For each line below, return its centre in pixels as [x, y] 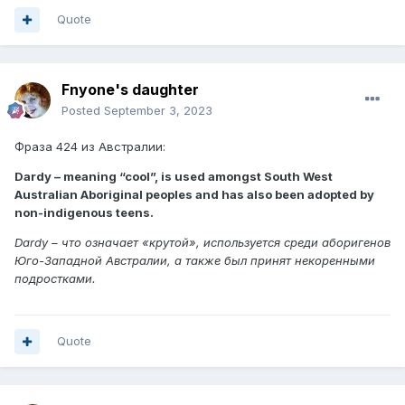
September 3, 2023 [158, 111]
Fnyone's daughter [130, 90]
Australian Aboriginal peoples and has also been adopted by [194, 195]
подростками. [55, 279]
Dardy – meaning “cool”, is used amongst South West [174, 177]
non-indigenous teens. [84, 213]
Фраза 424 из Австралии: [90, 147]
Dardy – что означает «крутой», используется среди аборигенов [202, 243]
